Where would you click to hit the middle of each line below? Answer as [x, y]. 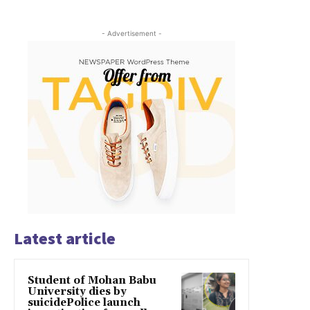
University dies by [77, 292]
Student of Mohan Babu [92, 281]
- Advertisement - [131, 34]
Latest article [65, 239]
